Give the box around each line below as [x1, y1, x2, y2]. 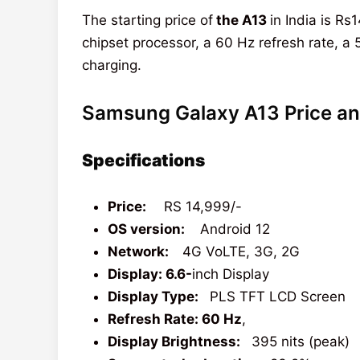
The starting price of [82, 11, 213, 28]
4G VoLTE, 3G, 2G [178, 243, 300, 260]
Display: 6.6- [108, 265, 192, 282]
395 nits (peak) [243, 333, 350, 350]
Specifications [82, 149, 205, 170]
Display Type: [108, 288, 202, 305]
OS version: [108, 220, 188, 237]
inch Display [192, 265, 269, 282]
